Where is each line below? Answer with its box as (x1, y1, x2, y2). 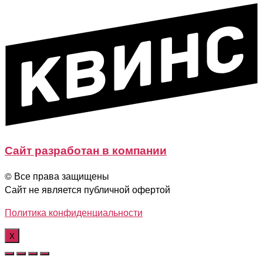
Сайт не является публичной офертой (5, 183, 170, 197)
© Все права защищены (5, 169, 109, 183)
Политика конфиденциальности (5, 205, 143, 220)
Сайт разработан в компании (5, 142, 167, 159)
